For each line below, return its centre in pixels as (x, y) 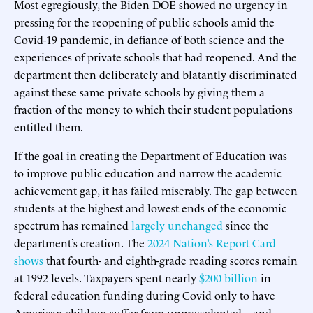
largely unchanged (177, 225)
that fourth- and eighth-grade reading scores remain (170, 260)
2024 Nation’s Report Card (212, 242)
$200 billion (228, 277)
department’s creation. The (81, 242)
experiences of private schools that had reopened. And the (155, 56)
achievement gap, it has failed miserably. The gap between (156, 190)
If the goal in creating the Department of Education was (151, 155)
